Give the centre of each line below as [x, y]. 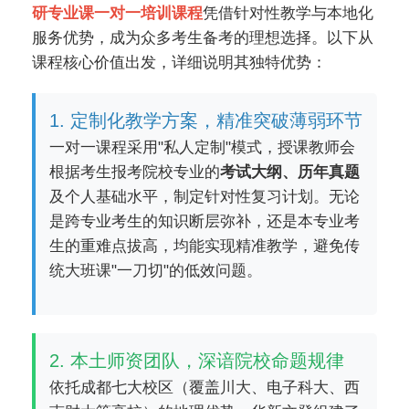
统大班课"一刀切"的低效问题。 [156, 271]
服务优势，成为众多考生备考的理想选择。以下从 [203, 38]
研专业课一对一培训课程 [117, 13]
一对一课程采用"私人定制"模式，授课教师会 [202, 147]
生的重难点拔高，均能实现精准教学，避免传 [204, 246]
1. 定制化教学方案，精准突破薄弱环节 [206, 121]
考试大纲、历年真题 [290, 172]
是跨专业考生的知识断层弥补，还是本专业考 [204, 221]
